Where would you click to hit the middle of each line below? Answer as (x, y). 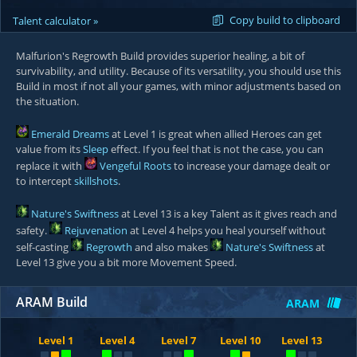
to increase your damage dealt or (251, 166)
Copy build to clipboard (285, 20)
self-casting (43, 247)
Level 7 (178, 340)
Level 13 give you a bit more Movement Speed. (126, 262)
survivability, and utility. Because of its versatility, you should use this (178, 71)
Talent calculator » (55, 21)
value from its (49, 149)
